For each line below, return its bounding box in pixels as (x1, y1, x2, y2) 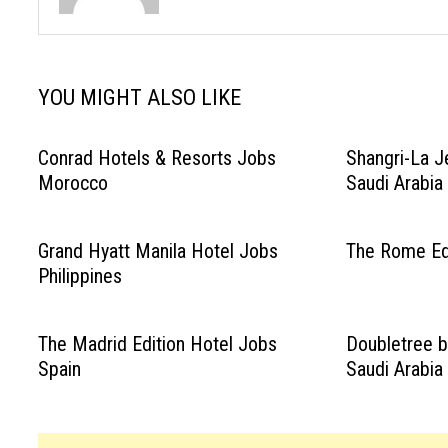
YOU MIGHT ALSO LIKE (38, 85, 242, 110)
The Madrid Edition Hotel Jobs (38, 332, 278, 356)
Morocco (38, 171, 109, 195)
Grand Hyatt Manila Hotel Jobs (38, 239, 279, 263)
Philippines (38, 264, 123, 288)
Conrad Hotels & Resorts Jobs (38, 146, 277, 170)
